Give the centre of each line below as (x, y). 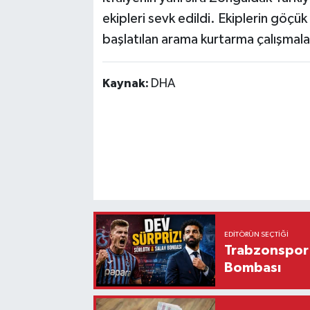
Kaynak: (126, 84)
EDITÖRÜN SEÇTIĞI (257, 234)
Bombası (253, 267)
